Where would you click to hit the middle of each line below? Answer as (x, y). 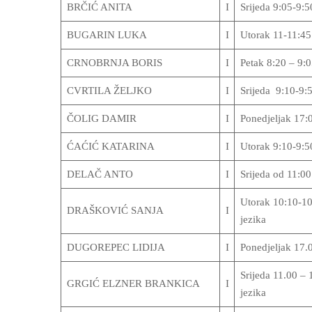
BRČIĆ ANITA (99, 7)
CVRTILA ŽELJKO (109, 91)
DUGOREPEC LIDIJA (116, 247)
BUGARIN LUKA (107, 35)
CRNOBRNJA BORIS (114, 63)
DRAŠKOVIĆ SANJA (115, 210)
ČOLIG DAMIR (101, 118)
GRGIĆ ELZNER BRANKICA (133, 283)
